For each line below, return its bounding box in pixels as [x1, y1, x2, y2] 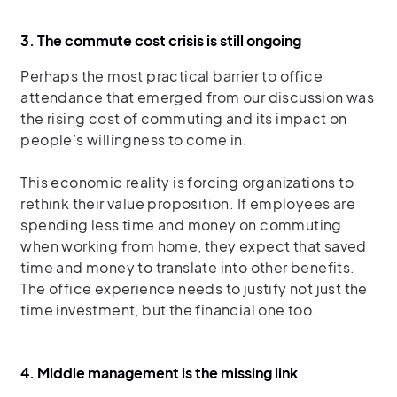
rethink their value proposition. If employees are [20, 193, 356, 213]
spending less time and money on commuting [20, 214, 342, 234]
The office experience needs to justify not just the [20, 278, 368, 298]
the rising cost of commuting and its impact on [20, 108, 347, 128]
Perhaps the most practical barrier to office [20, 66, 323, 85]
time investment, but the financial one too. [20, 300, 317, 319]
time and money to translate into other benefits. [20, 257, 355, 276]
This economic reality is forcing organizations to [20, 172, 354, 191]
